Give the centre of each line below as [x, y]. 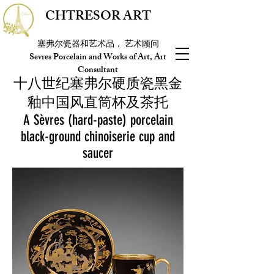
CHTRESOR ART [98, 17]
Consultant [98, 71]
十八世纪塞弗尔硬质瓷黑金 [98, 83]
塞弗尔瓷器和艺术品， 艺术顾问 [98, 45]
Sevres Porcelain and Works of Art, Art [98, 58]
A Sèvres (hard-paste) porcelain [98, 120]
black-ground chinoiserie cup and [98, 137]
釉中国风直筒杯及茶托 [98, 102]
